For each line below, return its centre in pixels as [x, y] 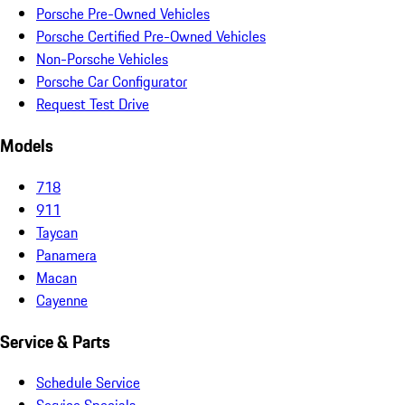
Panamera [66, 254]
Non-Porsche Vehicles [102, 59]
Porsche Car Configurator [112, 82]
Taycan [57, 232]
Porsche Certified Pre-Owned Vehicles [151, 37]
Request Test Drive [93, 104]
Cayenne [62, 300]
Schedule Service [88, 383]
